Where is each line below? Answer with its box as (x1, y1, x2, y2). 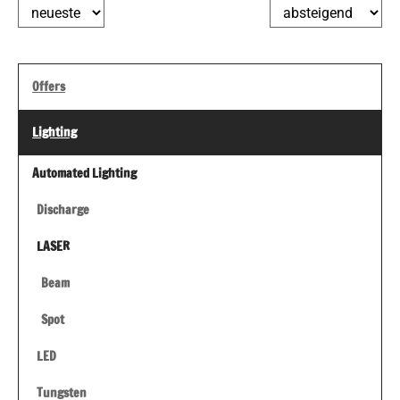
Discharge (37, 201, 89, 220)
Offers (32, 78, 65, 96)
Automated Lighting (32, 164, 137, 183)
